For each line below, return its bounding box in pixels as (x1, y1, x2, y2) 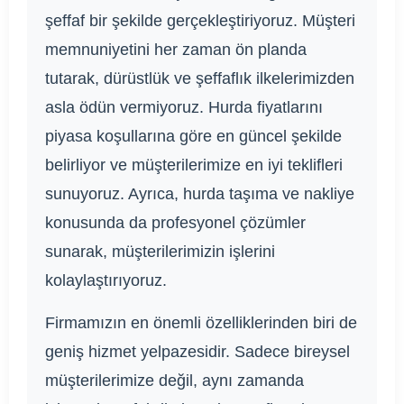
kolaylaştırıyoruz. (45, 271, 167, 290)
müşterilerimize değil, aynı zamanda (45, 372, 304, 390)
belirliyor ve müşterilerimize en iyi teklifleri (45, 156, 343, 175)
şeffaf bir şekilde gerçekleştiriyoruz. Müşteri (45, 12, 355, 31)
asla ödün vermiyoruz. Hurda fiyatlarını (45, 98, 323, 117)
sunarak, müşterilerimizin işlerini (45, 243, 275, 262)
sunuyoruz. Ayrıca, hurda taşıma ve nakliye (45, 185, 354, 204)
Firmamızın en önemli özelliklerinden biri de (45, 314, 357, 333)
